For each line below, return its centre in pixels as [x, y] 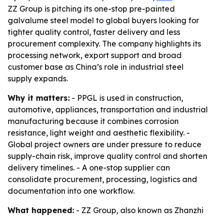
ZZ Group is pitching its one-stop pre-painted [91, 9]
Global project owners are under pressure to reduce [105, 144]
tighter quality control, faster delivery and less [94, 32]
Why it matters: [39, 98]
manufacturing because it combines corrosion [93, 121]
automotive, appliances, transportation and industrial [108, 109]
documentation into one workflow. [71, 191]
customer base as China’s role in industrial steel [96, 67]
